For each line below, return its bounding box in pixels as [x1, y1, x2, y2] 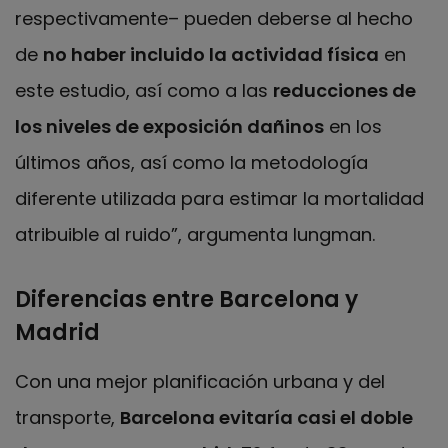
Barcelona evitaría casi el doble [120, 405, 413, 431]
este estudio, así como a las [15, 78, 273, 104]
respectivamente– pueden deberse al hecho [15, 6, 413, 32]
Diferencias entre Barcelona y [15, 284, 358, 316]
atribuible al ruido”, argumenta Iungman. [15, 222, 375, 248]
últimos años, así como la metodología [15, 150, 368, 176]
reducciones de [273, 78, 416, 104]
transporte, [15, 405, 120, 431]
